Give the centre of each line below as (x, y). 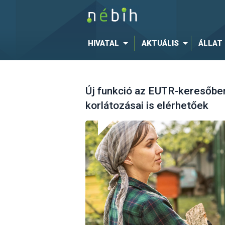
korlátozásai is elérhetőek (147, 106)
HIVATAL (103, 43)
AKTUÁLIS (160, 43)
